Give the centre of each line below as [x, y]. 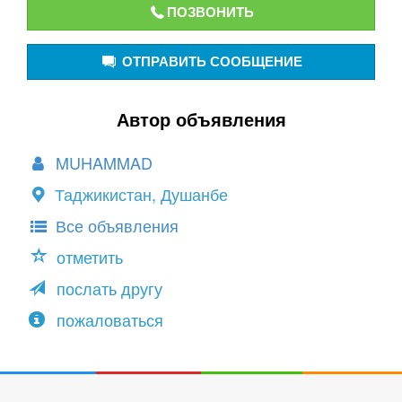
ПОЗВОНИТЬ [210, 12]
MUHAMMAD [102, 162]
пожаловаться [108, 319]
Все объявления [115, 225]
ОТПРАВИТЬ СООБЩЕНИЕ [210, 61]
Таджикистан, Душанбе [142, 194]
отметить [90, 257]
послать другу [107, 288]
